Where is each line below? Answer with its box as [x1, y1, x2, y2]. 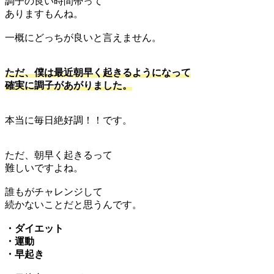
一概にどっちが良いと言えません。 [5, 32, 161, 43]
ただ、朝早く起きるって [5, 149, 113, 160]
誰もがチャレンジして [5, 186, 103, 197]
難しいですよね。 [5, 162, 83, 173]
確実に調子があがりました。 [5, 80, 132, 91]
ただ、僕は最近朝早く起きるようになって [5, 67, 191, 78]
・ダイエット [5, 223, 64, 234]
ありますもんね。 [5, 8, 83, 19]
